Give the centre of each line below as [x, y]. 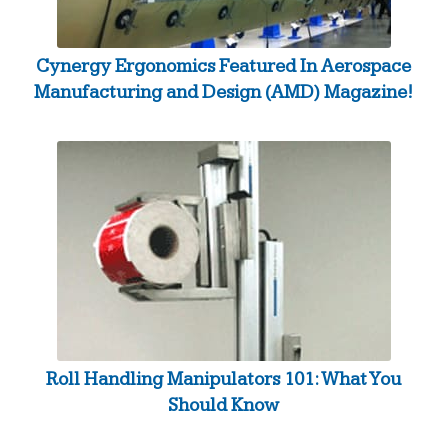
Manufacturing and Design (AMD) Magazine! [224, 93]
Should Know [224, 406]
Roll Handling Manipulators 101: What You [224, 380]
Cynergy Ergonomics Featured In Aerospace [224, 67]
